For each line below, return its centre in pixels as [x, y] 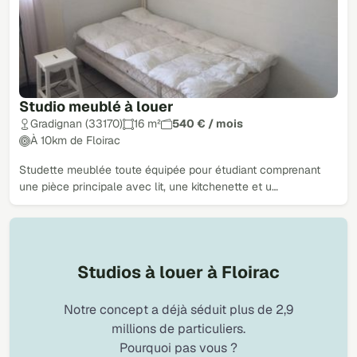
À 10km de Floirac [75, 141]
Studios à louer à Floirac [178, 273]
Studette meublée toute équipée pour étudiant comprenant [170, 170]
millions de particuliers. [178, 328]
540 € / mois [208, 124]
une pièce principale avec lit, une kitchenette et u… [149, 187]
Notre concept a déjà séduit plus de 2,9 [178, 309]
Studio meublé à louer [96, 107]
